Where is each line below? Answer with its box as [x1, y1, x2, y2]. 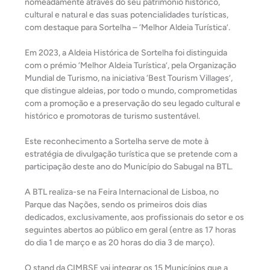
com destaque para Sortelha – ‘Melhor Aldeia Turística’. [25, 22, 230, 33]
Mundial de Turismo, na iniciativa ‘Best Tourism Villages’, [25, 73, 233, 83]
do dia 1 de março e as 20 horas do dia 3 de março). [25, 237, 215, 248]
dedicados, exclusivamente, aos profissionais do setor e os [25, 212, 244, 222]
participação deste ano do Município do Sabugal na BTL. [25, 162, 233, 172]
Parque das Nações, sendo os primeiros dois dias [25, 199, 207, 210]
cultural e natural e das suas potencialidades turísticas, [25, 10, 228, 20]
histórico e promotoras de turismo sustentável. [25, 111, 200, 121]
